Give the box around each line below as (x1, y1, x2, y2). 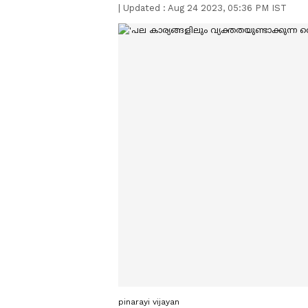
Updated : (120, 3, 168, 13)
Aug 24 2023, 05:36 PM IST (168, 3, 287, 13)
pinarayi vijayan (118, 296, 179, 307)
